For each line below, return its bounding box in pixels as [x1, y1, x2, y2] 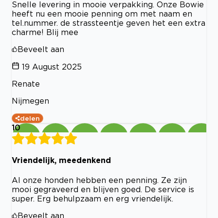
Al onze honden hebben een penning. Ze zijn [12, 175, 187, 184]
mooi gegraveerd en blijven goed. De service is [12, 184, 194, 194]
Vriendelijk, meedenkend [12, 156, 111, 165]
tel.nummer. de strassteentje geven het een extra [12, 18, 205, 28]
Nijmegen [12, 96, 49, 106]
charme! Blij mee [12, 28, 78, 37]
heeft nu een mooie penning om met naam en [12, 9, 192, 18]
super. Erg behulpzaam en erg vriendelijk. [12, 194, 173, 203]
